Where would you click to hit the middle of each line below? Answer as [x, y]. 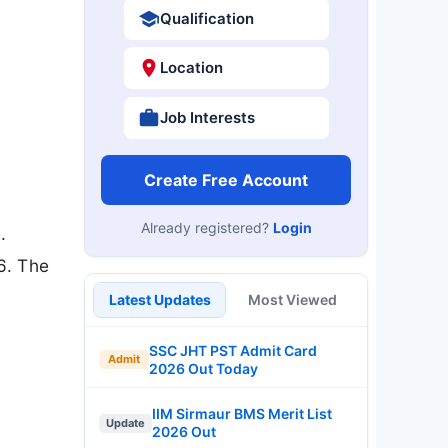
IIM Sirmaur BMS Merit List [242, 413]
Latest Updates [159, 299]
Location [191, 67]
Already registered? [206, 227]
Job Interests [207, 117]
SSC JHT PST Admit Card [233, 350]
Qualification [206, 18]
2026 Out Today [203, 368]
